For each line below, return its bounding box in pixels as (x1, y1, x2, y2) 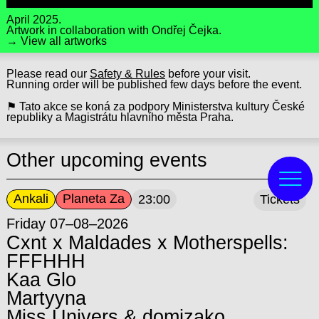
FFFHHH (6, 250, 85, 272)
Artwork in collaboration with (6, 23, 152, 36)
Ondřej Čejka (151, 23, 219, 36)
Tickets (260, 192, 300, 207)
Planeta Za (62, 192, 125, 206)
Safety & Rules (89, 67, 165, 80)
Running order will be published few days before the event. (6, 78, 302, 90)
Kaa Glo (6, 268, 76, 291)
